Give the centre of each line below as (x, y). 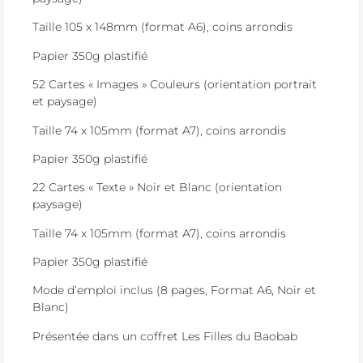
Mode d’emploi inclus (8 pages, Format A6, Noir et (174, 290)
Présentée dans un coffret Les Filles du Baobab (165, 336)
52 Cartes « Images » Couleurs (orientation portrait (175, 85)
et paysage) (65, 102)
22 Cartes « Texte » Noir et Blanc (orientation (157, 188)
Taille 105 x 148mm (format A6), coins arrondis (162, 27)
